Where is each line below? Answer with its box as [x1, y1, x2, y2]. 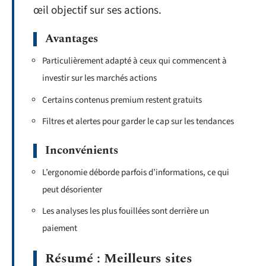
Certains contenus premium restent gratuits [42, 93, 202, 106]
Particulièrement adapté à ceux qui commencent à [42, 55, 227, 67]
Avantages [45, 30, 98, 47]
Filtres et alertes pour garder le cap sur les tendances [42, 115, 234, 128]
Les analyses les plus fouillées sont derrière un [42, 205, 209, 217]
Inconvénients [45, 141, 118, 159]
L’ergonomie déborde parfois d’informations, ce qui [42, 166, 229, 179]
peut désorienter [42, 183, 102, 196]
